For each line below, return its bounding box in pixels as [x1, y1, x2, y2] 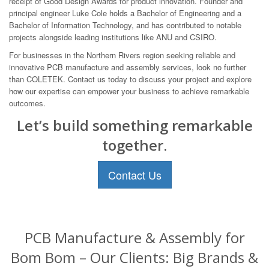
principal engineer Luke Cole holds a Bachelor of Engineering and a [9, 7, 241, 19]
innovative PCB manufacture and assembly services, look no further [9, 61, 246, 73]
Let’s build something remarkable [16, 115, 253, 135]
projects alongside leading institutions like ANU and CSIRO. [9, 31, 217, 43]
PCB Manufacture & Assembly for [24, 227, 245, 247]
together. [102, 134, 167, 155]
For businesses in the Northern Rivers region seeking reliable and [9, 49, 235, 61]
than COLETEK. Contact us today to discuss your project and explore [9, 73, 252, 85]
